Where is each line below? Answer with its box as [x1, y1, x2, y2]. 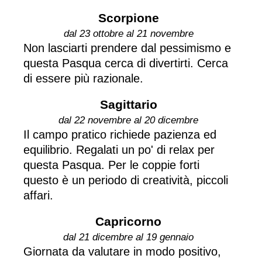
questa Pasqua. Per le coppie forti [23, 158, 199, 171]
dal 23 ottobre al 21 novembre [63, 27, 194, 39]
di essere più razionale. [23, 71, 143, 85]
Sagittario [99, 97, 157, 111]
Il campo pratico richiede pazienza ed [23, 127, 216, 141]
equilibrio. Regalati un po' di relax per [23, 143, 215, 156]
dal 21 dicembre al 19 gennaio [63, 231, 194, 243]
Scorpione [98, 11, 159, 25]
